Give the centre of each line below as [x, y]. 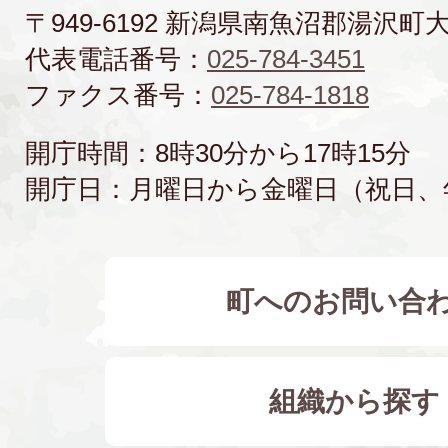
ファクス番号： [118, 95]
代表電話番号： [116, 59]
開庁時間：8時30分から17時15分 [218, 153]
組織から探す [354, 402]
